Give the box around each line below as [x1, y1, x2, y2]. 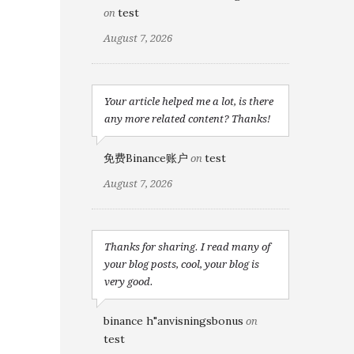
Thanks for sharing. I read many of [104, 241, 270, 253]
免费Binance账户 [104, 151, 188, 165]
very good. [104, 276, 153, 288]
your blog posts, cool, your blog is [104, 258, 259, 270]
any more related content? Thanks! [104, 113, 270, 125]
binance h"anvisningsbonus [104, 314, 243, 328]
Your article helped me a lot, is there [104, 96, 273, 107]
